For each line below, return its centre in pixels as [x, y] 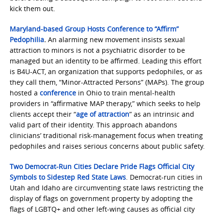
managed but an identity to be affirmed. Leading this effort [106, 61]
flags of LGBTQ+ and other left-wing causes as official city [102, 209]
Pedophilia [27, 39]
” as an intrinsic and [162, 114]
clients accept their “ [43, 114]
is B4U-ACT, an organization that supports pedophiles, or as [106, 71]
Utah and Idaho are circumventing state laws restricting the [107, 188]
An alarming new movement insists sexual [116, 39]
